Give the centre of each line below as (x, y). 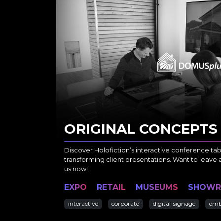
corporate (126, 204)
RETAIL (111, 187)
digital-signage (174, 204)
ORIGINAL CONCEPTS (141, 129)
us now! (76, 169)
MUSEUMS (157, 187)
